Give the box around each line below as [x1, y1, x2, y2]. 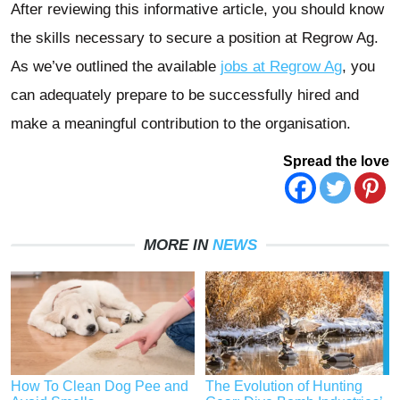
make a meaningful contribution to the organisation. [11, 115, 351, 133]
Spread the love [283, 154, 389, 170]
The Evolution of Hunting [205, 379, 363, 395]
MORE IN [143, 237, 212, 254]
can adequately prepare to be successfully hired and [11, 87, 359, 104]
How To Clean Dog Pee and [11, 379, 188, 395]
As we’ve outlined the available [11, 58, 221, 76]
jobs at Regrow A [221, 58, 334, 76]
